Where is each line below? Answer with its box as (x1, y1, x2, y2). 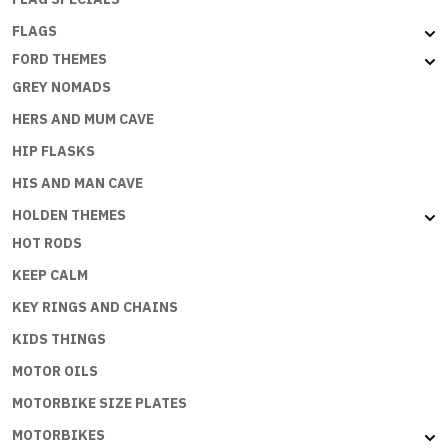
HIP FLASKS (12, 142, 95, 161)
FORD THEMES (12, 50, 107, 69)
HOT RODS (12, 234, 82, 253)
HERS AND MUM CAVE (12, 110, 154, 129)
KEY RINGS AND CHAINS (12, 298, 178, 317)
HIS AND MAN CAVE (12, 174, 143, 193)
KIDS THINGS (12, 330, 106, 349)
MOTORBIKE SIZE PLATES (12, 394, 187, 413)
